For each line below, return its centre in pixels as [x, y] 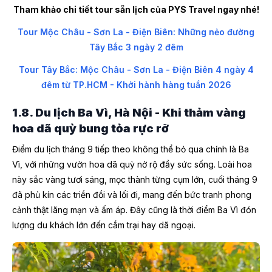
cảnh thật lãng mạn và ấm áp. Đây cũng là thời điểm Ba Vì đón [134, 210]
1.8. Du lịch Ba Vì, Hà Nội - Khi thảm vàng [129, 113]
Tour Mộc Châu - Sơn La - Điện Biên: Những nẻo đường [136, 32]
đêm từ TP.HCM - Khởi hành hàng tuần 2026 [136, 84]
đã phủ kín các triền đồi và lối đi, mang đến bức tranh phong [132, 195]
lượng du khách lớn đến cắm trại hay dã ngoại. [104, 225]
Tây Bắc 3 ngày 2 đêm [136, 47]
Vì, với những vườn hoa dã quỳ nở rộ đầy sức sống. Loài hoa [132, 165]
